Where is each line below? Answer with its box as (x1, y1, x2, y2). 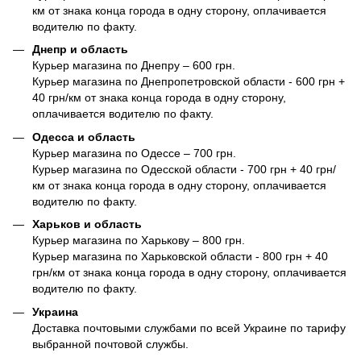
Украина (32, 305, 78, 318)
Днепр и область (32, 43, 128, 56)
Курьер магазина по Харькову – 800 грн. (32, 234, 245, 247)
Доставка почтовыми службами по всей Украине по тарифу (32, 321, 346, 334)
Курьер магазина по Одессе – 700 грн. (32, 146, 236, 160)
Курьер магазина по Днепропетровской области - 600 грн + (32, 75, 345, 89)
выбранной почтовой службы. (32, 337, 189, 351)
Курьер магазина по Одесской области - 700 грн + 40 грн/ (32, 162, 336, 176)
